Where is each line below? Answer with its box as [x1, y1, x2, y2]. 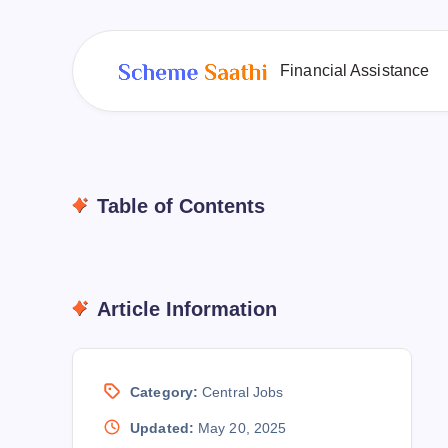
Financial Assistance [280, 62, 430, 79]
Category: [130, 384, 199, 400]
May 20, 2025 [193, 420, 287, 436]
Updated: [130, 420, 194, 436]
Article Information [97, 298, 277, 320]
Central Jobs [202, 384, 284, 400]
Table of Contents [97, 195, 265, 217]
